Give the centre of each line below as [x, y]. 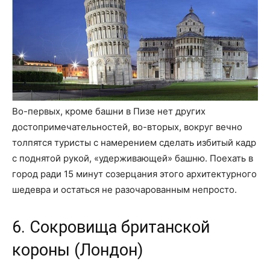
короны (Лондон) [77, 250]
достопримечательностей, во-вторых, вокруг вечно [127, 127]
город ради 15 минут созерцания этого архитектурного [134, 174]
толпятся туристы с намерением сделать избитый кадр [134, 143]
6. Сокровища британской [111, 228]
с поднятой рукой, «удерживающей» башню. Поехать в [133, 159]
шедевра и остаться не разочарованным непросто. [124, 190]
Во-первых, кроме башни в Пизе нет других [109, 111]
